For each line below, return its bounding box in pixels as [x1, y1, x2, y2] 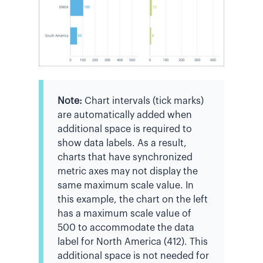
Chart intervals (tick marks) [85, 96, 204, 106]
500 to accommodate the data [58, 222, 194, 232]
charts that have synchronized [58, 152, 193, 162]
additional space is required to [58, 124, 192, 134]
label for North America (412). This [58, 237, 208, 247]
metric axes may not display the [58, 166, 198, 176]
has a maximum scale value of [58, 208, 191, 218]
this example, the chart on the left [58, 194, 208, 204]
